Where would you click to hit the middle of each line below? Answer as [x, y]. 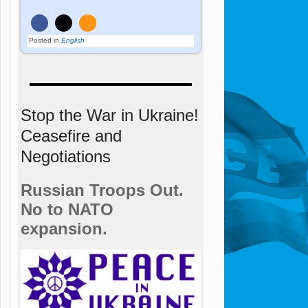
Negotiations [65, 156]
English [73, 40]
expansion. [64, 228]
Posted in [44, 40]
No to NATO [67, 209]
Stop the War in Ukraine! [109, 115]
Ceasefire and [71, 135]
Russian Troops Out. [102, 190]
